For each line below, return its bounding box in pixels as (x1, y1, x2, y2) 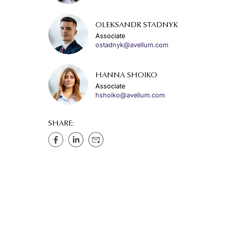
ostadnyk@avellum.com (95, 41, 168, 49)
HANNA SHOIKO (95, 72, 157, 79)
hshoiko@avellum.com (95, 91, 165, 99)
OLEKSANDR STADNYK (95, 22, 178, 29)
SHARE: (48, 120, 74, 128)
